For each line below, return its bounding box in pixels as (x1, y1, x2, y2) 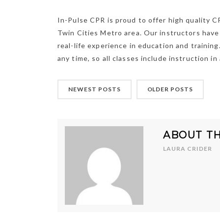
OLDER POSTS (147, 85, 193, 93)
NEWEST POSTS (68, 85, 121, 93)
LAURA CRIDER (163, 145, 212, 152)
